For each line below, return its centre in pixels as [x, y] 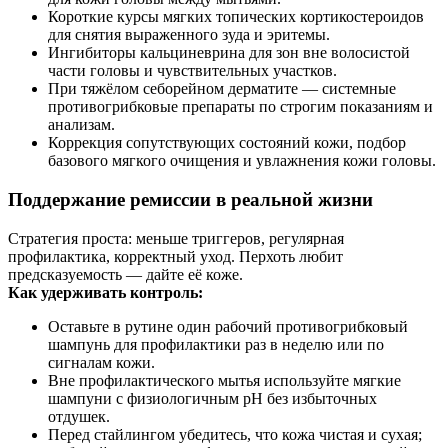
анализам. [81, 125]
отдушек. [79, 416]
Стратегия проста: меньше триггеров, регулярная [176, 238]
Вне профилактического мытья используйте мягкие [224, 380]
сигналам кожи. [101, 362]
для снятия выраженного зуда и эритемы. [189, 35]
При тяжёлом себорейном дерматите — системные [222, 89]
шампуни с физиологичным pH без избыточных [212, 398]
